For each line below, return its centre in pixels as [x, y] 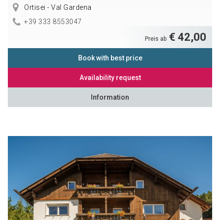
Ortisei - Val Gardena [57, 8]
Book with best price [110, 58]
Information [110, 97]
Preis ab [157, 39]
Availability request [110, 78]
